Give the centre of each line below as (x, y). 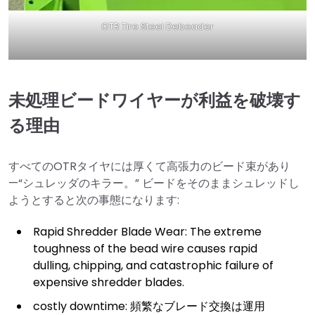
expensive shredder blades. (109, 282)
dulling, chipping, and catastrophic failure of (153, 265)
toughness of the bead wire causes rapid (145, 248)
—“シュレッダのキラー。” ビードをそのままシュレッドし (154, 183)
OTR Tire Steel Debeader (157, 27)
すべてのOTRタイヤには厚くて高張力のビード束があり (149, 166)
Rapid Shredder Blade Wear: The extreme (147, 231)
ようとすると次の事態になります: (94, 200)
